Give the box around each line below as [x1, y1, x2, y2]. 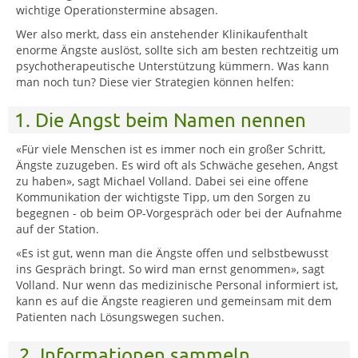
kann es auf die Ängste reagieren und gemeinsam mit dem [16, 292, 332, 308]
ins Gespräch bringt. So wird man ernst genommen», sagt [16, 261, 324, 276]
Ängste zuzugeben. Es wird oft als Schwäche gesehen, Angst [16, 157, 338, 173]
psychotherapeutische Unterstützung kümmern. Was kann [16, 58, 329, 74]
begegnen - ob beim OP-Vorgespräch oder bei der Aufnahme [16, 205, 342, 221]
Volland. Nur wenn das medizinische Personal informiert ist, [16, 276, 338, 292]
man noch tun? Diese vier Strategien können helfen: [16, 74, 297, 89]
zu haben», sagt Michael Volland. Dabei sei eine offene [16, 173, 308, 189]
